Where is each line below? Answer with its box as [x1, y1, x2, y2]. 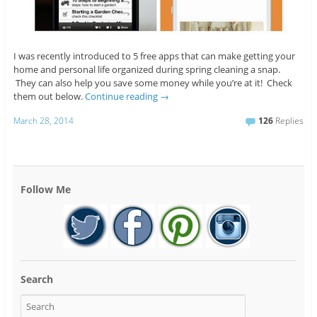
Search [20, 272, 53, 286]
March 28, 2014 [13, 114, 74, 127]
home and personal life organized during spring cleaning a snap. [13, 63, 280, 76]
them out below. [13, 90, 85, 103]
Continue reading [84, 90, 160, 103]
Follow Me [20, 182, 71, 196]
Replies [273, 114, 304, 127]
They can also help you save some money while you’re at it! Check [13, 76, 292, 90]
